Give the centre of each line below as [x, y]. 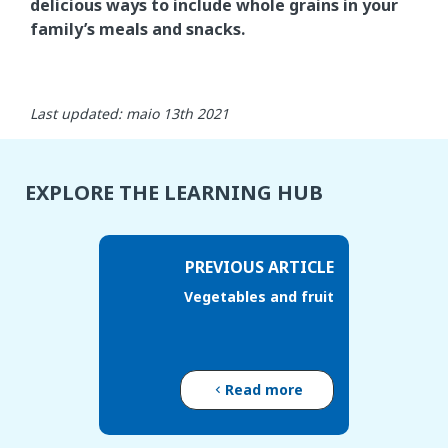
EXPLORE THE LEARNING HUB [174, 192]
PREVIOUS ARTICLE [259, 267]
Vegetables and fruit [259, 296]
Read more [264, 389]
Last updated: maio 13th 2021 [129, 113]
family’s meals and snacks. [137, 29]
